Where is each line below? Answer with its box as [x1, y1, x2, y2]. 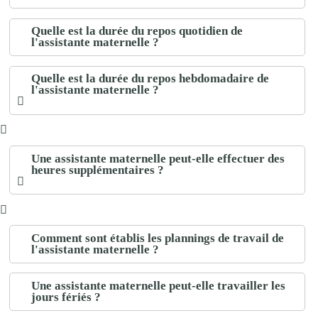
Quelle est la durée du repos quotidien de [31, 24, 243, 38]
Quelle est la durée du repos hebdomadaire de [31, 72, 270, 86]
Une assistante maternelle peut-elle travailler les [31, 278, 286, 292]
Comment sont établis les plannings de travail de [31, 231, 285, 245]
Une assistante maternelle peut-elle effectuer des [31, 151, 285, 165]
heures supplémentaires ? [31, 163, 165, 177]
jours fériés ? [31, 290, 102, 304]
